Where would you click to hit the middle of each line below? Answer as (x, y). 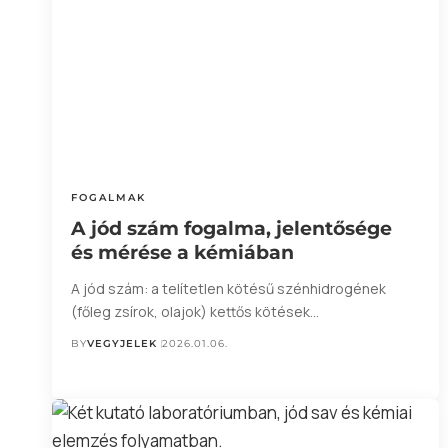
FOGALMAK (109, 198)
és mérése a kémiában (183, 253)
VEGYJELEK (122, 344)
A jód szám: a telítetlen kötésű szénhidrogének (229, 289)
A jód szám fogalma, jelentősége (232, 229)
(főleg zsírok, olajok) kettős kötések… (195, 312)
